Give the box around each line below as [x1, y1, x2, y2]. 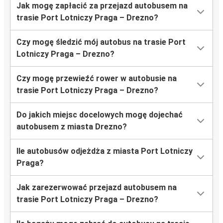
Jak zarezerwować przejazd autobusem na [16, 183, 177, 193]
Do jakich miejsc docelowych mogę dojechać [16, 110, 183, 120]
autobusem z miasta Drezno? [16, 122, 127, 132]
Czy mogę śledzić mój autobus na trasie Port [16, 37, 186, 47]
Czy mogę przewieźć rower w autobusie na [16, 74, 177, 84]
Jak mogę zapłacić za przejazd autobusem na [16, 1, 188, 11]
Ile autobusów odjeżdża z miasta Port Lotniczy [16, 146, 193, 156]
